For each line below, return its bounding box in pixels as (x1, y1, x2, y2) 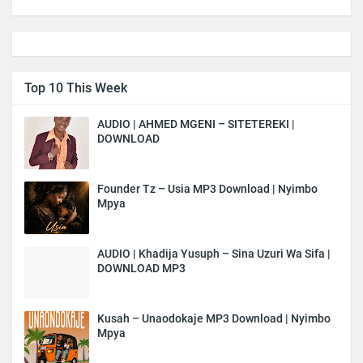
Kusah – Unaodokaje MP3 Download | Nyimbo (97, 311, 331, 325)
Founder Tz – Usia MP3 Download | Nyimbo (97, 181, 318, 195)
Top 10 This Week (24, 79, 127, 96)
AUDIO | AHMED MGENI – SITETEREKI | (97, 117, 295, 130)
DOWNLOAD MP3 (97, 261, 186, 275)
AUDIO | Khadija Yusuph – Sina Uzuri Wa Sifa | (97, 246, 331, 260)
